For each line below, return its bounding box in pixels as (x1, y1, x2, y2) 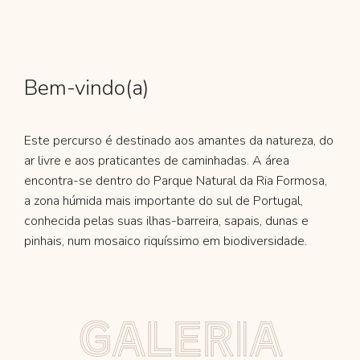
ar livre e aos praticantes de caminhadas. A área (24, 151, 289, 170)
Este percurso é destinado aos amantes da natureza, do (24, 131, 333, 149)
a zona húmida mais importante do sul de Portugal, (24, 191, 303, 210)
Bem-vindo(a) (24, 73, 149, 103)
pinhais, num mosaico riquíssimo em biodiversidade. (24, 231, 307, 250)
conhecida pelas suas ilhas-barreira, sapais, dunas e (24, 211, 309, 230)
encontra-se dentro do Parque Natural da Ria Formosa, (24, 171, 327, 190)
